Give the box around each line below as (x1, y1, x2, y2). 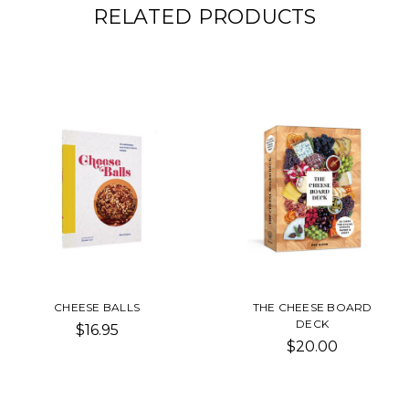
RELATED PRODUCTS (92, 5, 317, 30)
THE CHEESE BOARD (252, 300, 372, 315)
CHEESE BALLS (54, 300, 140, 315)
